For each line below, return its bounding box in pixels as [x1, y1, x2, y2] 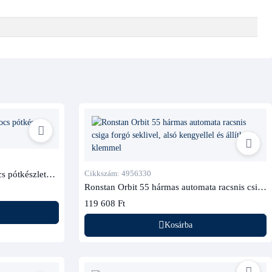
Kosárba [165, 220, 192, 229]
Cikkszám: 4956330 [84, 168, 151, 178]
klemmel [84, 203, 117, 214]
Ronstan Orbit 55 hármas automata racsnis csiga [84, 181, 267, 192]
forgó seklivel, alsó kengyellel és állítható [84, 192, 242, 203]
